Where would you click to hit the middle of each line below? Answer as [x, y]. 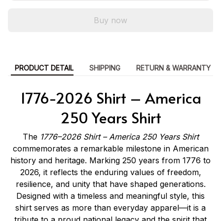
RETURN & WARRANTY [173, 68]
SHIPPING [105, 68]
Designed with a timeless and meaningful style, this [110, 196]
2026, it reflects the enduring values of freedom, [110, 172]
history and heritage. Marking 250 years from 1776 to [110, 160]
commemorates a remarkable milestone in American [110, 148]
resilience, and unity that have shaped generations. [110, 184]
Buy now [110, 20]
